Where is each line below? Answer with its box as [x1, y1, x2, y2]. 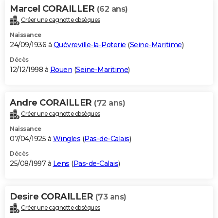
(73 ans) [95, 192, 127, 202]
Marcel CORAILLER [10, 3, 97, 15]
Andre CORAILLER [10, 97, 94, 109]
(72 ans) [94, 98, 125, 108]
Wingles [53, 134, 80, 144]
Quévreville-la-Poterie [53, 40, 126, 50]
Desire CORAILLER [10, 191, 95, 202]
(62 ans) [96, 4, 128, 14]
